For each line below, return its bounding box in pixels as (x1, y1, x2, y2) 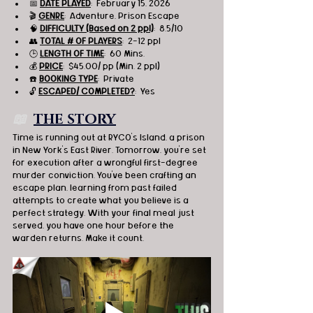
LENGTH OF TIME (40, 49, 104, 59)
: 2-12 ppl (122, 36, 161, 47)
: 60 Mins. (104, 49, 145, 59)
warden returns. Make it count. (13, 233, 144, 244)
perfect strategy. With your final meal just (13, 208, 196, 219)
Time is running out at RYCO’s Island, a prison (13, 133, 207, 143)
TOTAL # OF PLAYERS (40, 36, 122, 47)
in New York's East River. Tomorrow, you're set (13, 145, 208, 156)
